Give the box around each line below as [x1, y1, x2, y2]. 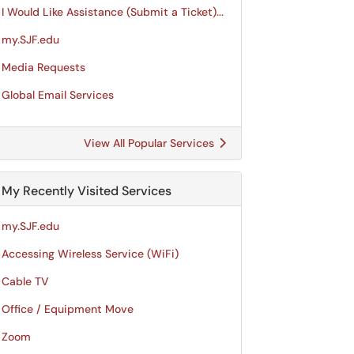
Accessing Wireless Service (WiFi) [2, 247, 179, 261]
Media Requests [2, 60, 85, 74]
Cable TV [2, 274, 49, 288]
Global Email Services [2, 88, 114, 102]
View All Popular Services [84, 136, 217, 150]
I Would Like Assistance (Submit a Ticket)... [2, 5, 224, 19]
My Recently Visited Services [2, 183, 171, 199]
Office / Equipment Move [2, 302, 134, 316]
